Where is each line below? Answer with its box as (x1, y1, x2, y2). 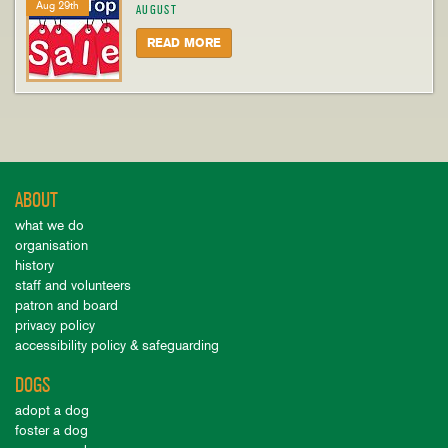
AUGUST (136, 2, 178, 18)
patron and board (15, 297, 118, 314)
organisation (15, 237, 88, 254)
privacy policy (15, 317, 95, 334)
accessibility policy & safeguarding (15, 337, 219, 354)
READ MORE (147, 36, 221, 50)
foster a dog (15, 422, 88, 439)
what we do (15, 217, 84, 234)
